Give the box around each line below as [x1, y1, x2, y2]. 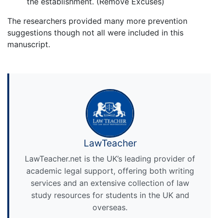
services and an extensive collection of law [31, 178, 189, 188]
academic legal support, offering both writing [26, 166, 194, 176]
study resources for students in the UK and [31, 190, 189, 200]
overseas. [92, 202, 127, 213]
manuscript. [7, 39, 50, 50]
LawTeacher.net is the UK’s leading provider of [25, 154, 195, 164]
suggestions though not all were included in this [7, 28, 183, 38]
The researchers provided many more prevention [7, 16, 187, 26]
